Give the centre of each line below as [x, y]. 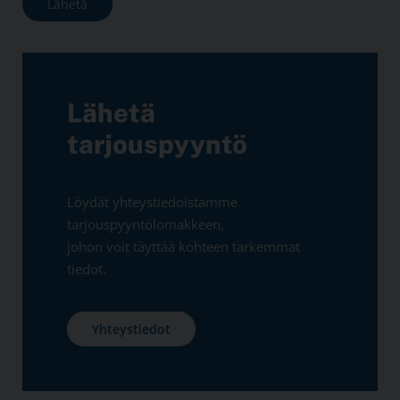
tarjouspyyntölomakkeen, [146, 224]
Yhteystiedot [131, 329]
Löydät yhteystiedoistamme [152, 201]
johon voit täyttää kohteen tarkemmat [183, 246]
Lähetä [111, 112]
